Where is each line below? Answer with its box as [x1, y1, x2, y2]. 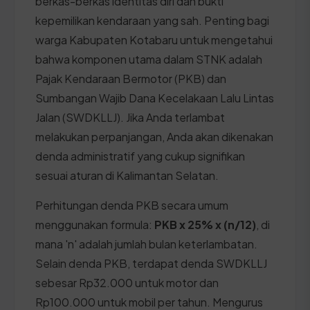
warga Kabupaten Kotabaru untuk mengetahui [35, 32, 273, 47]
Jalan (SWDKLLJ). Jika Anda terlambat [35, 109, 225, 125]
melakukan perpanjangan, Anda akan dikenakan [35, 129, 273, 144]
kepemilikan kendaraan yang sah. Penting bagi [35, 12, 269, 28]
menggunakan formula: [35, 217, 154, 232]
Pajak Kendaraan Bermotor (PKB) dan [35, 71, 226, 86]
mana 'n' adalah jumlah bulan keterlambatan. [35, 236, 257, 251]
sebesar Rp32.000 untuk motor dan [35, 275, 219, 290]
